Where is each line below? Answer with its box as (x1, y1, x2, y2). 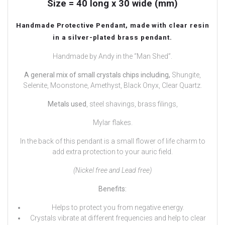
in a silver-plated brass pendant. (53, 33, 172, 42)
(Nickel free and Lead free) (73, 166, 152, 175)
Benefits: (98, 185, 127, 193)
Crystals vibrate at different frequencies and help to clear (30, 214, 206, 222)
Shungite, (170, 71, 201, 79)
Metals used (47, 100, 86, 108)
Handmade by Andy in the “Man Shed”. (53, 52, 172, 61)
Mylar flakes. (92, 119, 133, 127)
